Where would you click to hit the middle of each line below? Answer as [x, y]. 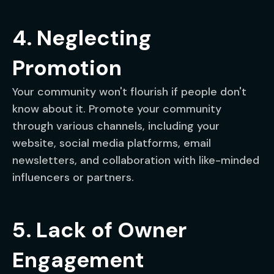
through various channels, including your [116, 126]
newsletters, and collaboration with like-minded [136, 160]
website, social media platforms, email [112, 143]
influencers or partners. [73, 177]
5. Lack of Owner [99, 230]
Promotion [67, 68]
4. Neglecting [82, 38]
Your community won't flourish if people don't [129, 92]
